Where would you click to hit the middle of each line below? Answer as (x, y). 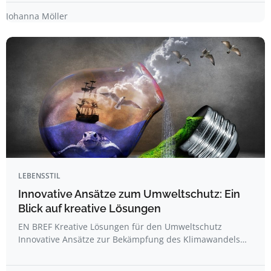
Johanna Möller (37, 16)
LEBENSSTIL (39, 176)
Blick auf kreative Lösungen (90, 208)
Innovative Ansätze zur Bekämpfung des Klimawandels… (132, 239)
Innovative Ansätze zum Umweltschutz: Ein (129, 194)
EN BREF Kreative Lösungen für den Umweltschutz (120, 227)
